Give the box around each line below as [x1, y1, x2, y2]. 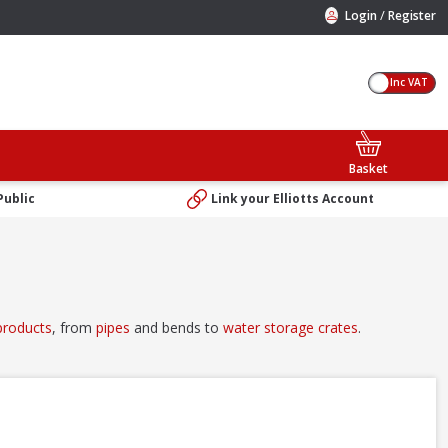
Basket [349, 159, 388, 177]
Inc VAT [390, 74, 428, 89]
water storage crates [223, 317, 358, 337]
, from [52, 317, 96, 337]
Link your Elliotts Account [210, 189, 374, 207]
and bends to [130, 317, 223, 337]
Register [388, 7, 436, 24]
